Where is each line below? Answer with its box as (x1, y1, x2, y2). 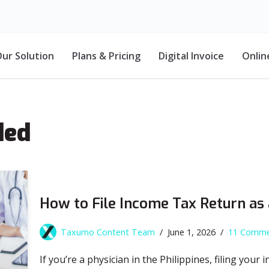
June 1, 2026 (168, 226, 216, 238)
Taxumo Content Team (61, 226, 155, 238)
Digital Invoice (159, 49, 224, 62)
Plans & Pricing (72, 49, 141, 62)
